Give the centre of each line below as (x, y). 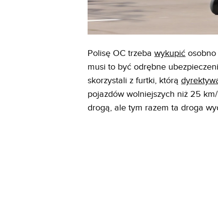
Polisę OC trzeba (121, 53)
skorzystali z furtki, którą (135, 80)
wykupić (170, 53)
